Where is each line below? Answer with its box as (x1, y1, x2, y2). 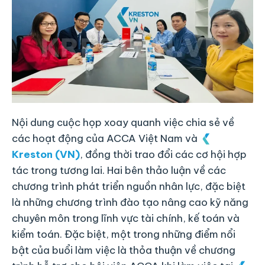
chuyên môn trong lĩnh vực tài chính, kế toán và (12, 211, 240, 225)
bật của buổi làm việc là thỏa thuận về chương (12, 243, 235, 257)
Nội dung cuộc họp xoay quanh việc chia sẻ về (12, 115, 234, 129)
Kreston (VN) (12, 147, 80, 161)
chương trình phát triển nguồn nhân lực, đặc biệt (12, 179, 245, 193)
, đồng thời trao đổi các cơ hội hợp (80, 147, 247, 161)
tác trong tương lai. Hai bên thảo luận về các (12, 163, 226, 177)
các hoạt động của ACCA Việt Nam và (12, 131, 200, 145)
